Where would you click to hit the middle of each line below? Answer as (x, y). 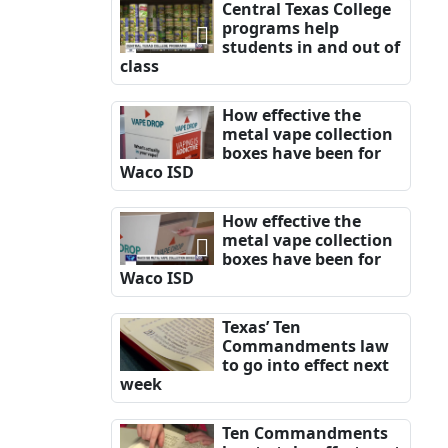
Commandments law (305, 346)
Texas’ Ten (261, 327)
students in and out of (310, 47)
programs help (280, 28)
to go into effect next (305, 365)
